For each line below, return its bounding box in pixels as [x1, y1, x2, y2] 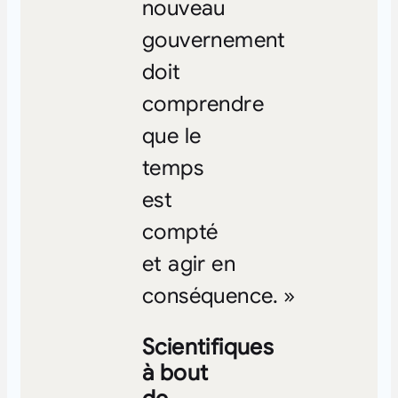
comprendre [141, 90, 264, 117]
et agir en [141, 250, 235, 277]
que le [141, 122, 202, 149]
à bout [141, 358, 209, 386]
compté [141, 218, 219, 245]
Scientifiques [141, 332, 275, 361]
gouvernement [141, 26, 286, 53]
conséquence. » [141, 282, 296, 309]
